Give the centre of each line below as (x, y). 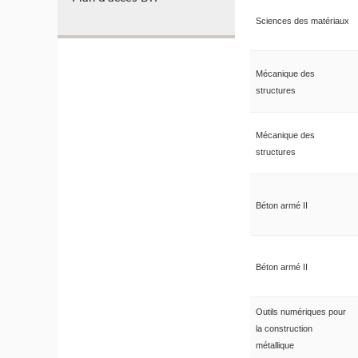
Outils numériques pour (300, 311)
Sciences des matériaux (302, 20)
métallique (274, 345)
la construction (284, 328)
